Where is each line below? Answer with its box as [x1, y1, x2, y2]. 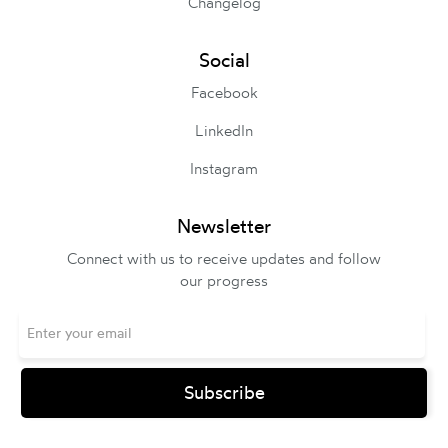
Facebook [190, 82, 258, 102]
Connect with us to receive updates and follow [67, 248, 381, 268]
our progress [180, 270, 268, 290]
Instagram [190, 158, 258, 178]
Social [198, 47, 250, 72]
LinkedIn [195, 120, 253, 140]
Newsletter [177, 213, 271, 238]
